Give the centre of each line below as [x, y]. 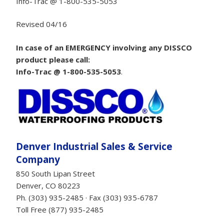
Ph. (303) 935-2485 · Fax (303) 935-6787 [87, 198]
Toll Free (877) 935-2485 [60, 210]
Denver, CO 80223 [48, 186]
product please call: [53, 59]
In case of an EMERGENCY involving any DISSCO [104, 47]
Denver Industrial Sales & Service [94, 146]
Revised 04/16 [41, 24]
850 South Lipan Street [55, 174]
